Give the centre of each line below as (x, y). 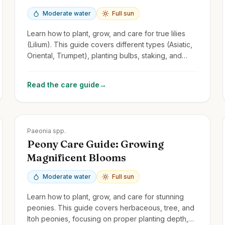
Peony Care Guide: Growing (96, 144)
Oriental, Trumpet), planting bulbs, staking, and (105, 55)
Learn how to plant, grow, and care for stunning (106, 196)
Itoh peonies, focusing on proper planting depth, (108, 218)
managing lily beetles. (63, 66)
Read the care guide (64, 84)
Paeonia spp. (47, 131)
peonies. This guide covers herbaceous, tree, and (111, 207)
